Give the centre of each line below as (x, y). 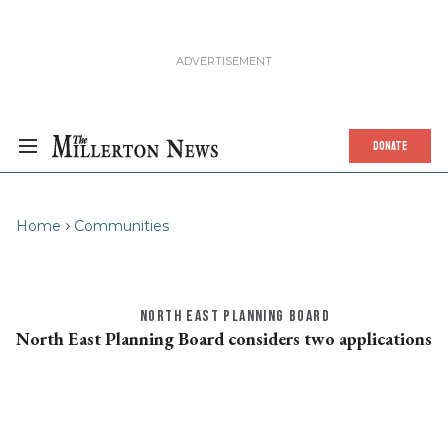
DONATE (390, 146)
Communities (121, 226)
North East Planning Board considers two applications (224, 338)
